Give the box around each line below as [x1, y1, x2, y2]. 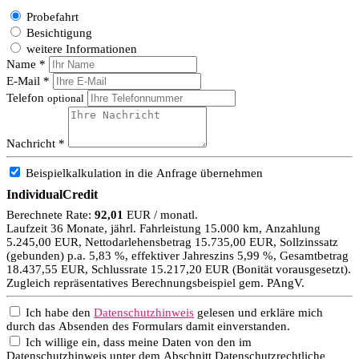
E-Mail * [6, 74, 50, 87]
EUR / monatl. [123, 208, 198, 221]
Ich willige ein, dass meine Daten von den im [26, 335, 252, 349]
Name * [6, 57, 46, 71]
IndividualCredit [6, 187, 98, 201]
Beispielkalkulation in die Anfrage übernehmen [26, 166, 263, 179]
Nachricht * [6, 136, 65, 150]
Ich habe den [26, 305, 94, 319]
